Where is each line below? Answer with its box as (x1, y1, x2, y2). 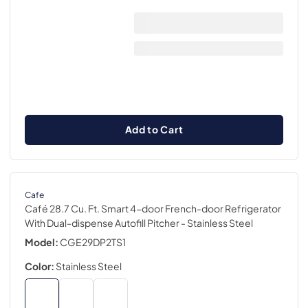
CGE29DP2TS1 (60, 236, 126, 248)
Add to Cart (124, 123, 184, 135)
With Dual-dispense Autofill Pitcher (25, 217, 179, 229)
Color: (25, 260, 54, 272)
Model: (25, 236, 58, 248)
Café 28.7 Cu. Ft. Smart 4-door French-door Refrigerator (25, 202, 281, 214)
